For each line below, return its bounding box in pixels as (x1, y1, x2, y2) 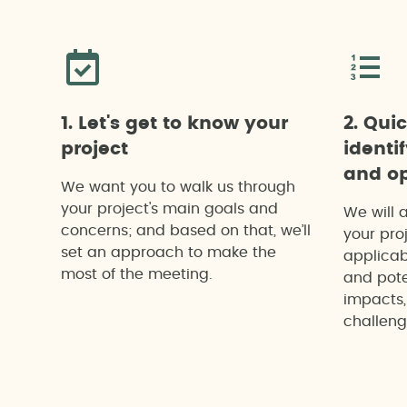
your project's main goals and (61, 202, 279, 216)
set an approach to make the (61, 245, 277, 260)
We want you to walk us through (61, 180, 296, 194)
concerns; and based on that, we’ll (61, 223, 312, 238)
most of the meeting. (61, 267, 213, 282)
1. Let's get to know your (61, 114, 289, 133)
